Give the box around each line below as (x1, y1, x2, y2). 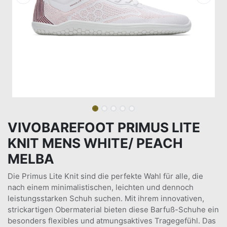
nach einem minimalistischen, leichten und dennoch (8, 182, 194, 192)
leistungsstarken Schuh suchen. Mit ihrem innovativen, (8, 194, 204, 203)
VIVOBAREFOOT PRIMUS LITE (8, 120, 200, 135)
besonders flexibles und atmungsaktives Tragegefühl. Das (8, 216, 216, 225)
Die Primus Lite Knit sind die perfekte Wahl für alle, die (8, 171, 203, 181)
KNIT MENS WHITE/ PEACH (8, 135, 183, 151)
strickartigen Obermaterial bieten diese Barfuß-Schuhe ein (8, 205, 219, 214)
